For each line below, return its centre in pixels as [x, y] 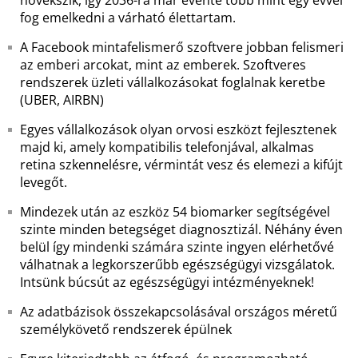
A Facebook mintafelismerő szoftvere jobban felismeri [182, 47]
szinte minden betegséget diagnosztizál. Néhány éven [181, 229]
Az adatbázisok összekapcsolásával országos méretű [179, 312]
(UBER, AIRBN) [62, 100]
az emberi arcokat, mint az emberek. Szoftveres [163, 65]
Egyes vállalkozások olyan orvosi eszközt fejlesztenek [178, 129]
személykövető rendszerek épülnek [126, 329]
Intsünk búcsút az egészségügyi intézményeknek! [167, 282]
